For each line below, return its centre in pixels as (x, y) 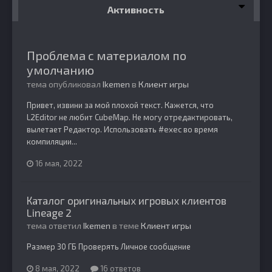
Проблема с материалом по (107, 55)
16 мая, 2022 (59, 163)
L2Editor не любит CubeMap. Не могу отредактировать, (130, 117)
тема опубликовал (65, 84)
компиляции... (52, 141)
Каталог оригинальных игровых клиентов (127, 200)
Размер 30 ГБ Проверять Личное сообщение (109, 246)
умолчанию (60, 70)
